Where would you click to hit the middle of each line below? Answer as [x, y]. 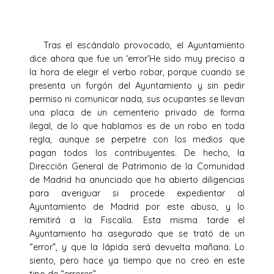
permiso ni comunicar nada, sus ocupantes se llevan [137, 99]
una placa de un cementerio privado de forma [137, 112]
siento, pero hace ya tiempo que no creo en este [137, 260]
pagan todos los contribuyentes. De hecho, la [137, 153]
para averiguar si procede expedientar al [137, 193]
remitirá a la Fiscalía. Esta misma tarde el [137, 220]
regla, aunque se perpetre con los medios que [137, 139]
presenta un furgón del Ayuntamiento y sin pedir [137, 85]
